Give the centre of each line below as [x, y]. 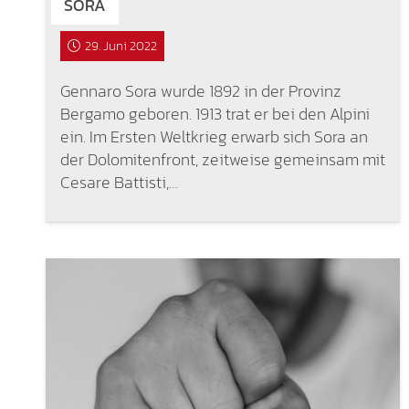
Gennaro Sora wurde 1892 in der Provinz [200, 91]
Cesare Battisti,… [119, 183]
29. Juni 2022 [121, 47]
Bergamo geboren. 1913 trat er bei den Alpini [215, 114]
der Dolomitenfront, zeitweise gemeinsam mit [222, 160]
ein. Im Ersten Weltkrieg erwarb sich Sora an [214, 137]
